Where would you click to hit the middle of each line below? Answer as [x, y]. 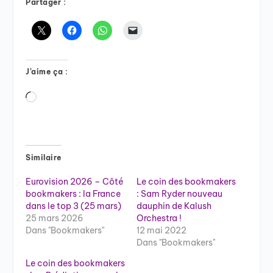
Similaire [44, 157]
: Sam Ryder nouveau [179, 193]
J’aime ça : [47, 71]
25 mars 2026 [55, 218]
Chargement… [74, 97]
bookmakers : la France [73, 193]
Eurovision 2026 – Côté [75, 181]
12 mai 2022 [161, 230]
